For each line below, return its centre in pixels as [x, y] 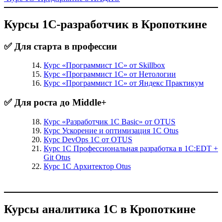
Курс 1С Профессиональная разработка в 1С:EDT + [131, 148]
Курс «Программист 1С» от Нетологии [110, 74]
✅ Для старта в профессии [60, 46]
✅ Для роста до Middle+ [55, 103]
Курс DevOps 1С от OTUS [88, 139]
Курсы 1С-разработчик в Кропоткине [106, 24]
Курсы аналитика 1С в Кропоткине [100, 209]
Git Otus [57, 157]
